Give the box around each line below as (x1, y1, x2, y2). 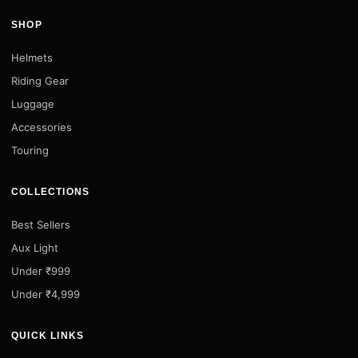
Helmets (11, 51, 53, 64)
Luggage (11, 97, 54, 110)
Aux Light (11, 241, 58, 254)
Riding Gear (11, 74, 69, 87)
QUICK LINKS (11, 330, 85, 341)
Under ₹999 (11, 265, 70, 277)
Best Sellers (11, 218, 70, 231)
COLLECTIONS (11, 186, 90, 197)
